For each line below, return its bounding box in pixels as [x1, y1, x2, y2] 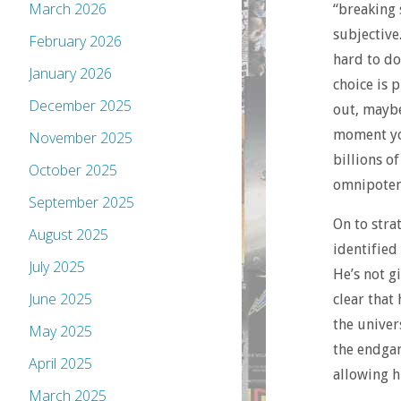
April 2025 [29, 354, 92, 374]
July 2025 [29, 257, 85, 277]
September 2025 [29, 192, 134, 213]
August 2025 [29, 225, 108, 245]
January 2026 [29, 64, 112, 84]
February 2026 [29, 31, 122, 52]
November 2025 [29, 128, 132, 149]
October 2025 [29, 160, 117, 181]
